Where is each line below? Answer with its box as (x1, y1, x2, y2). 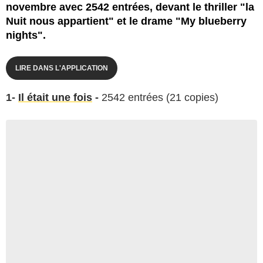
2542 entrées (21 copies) (99, 91, 218, 103)
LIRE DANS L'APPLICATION (15, 63, 108, 72)
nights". (6, 29, 46, 41)
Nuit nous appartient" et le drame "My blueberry (6, 15, 247, 27)
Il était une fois (18, 91, 92, 103)
